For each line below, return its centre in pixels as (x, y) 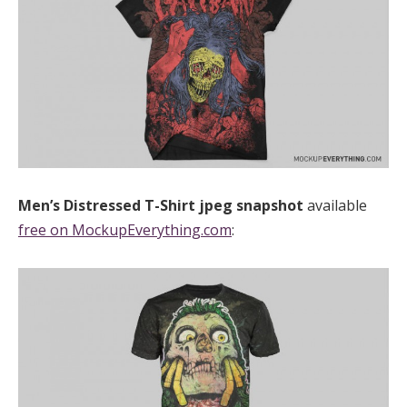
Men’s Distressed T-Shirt (109, 206)
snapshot (272, 206)
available (337, 206)
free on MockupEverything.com (125, 230)
